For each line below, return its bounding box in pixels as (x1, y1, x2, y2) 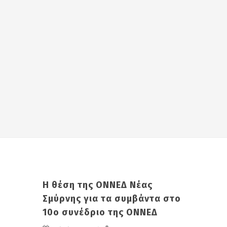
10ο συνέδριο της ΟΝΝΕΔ (43, 207, 158, 218)
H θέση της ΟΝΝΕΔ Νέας (43, 179, 153, 191)
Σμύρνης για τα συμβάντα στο (43, 193, 181, 204)
